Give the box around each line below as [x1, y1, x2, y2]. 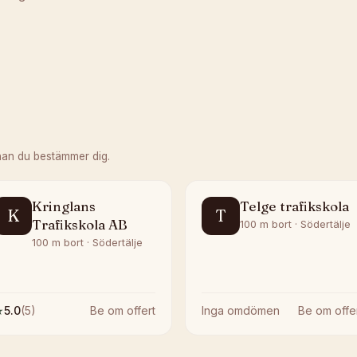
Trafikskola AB [32, 216, 127, 233]
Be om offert [90, 304, 155, 317]
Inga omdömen [202, 304, 280, 317]
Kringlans [32, 198, 96, 214]
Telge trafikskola [240, 198, 349, 214]
